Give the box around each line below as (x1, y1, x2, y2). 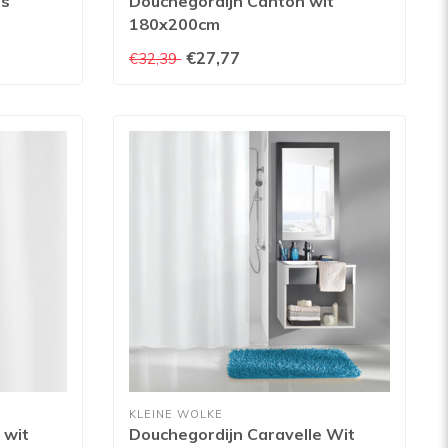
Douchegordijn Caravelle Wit (129, 423, 356, 444)
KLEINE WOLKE (129, 406, 224, 421)
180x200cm (129, 14, 221, 35)
